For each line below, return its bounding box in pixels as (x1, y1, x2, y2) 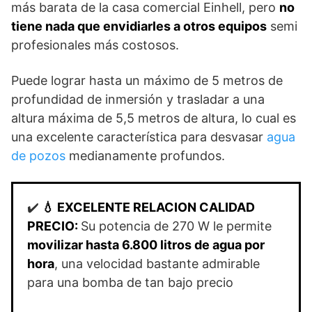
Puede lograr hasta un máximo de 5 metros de (11, 73, 283, 88)
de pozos (11, 148, 65, 164)
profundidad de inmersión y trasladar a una (11, 92, 265, 107)
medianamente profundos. (65, 148, 225, 164)
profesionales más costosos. (11, 38, 179, 53)
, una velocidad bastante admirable (54, 256, 260, 272)
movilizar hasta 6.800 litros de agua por (27, 237, 265, 253)
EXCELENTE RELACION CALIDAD (57, 200, 255, 215)
